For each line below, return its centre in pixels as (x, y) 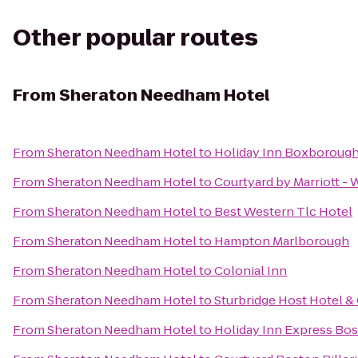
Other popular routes (135, 38)
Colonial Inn (251, 270)
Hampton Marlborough (282, 241)
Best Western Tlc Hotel (283, 211)
